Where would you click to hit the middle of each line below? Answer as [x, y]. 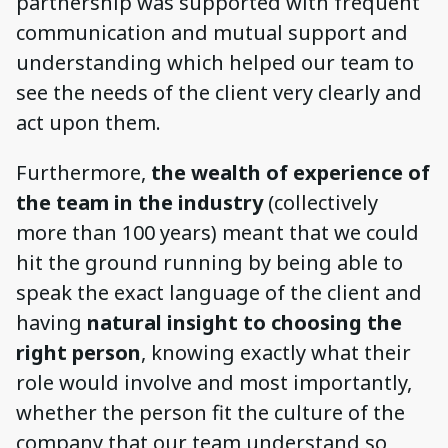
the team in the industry [139, 203]
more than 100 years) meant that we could [217, 233]
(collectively [320, 203]
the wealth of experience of [290, 173]
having [51, 323]
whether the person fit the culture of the [210, 413]
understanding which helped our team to [215, 63]
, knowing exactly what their [276, 353]
